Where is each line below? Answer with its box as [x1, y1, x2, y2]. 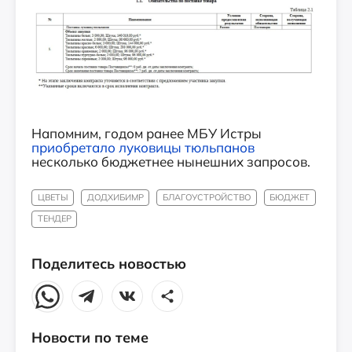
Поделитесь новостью [31, 254, 186, 273]
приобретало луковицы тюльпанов [31, 139, 255, 156]
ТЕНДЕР [37, 213, 71, 225]
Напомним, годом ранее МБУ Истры [31, 125, 262, 142]
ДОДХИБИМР [86, 192, 144, 203]
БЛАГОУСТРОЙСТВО [162, 192, 251, 203]
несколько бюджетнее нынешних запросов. [31, 153, 310, 170]
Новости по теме [31, 328, 148, 346]
